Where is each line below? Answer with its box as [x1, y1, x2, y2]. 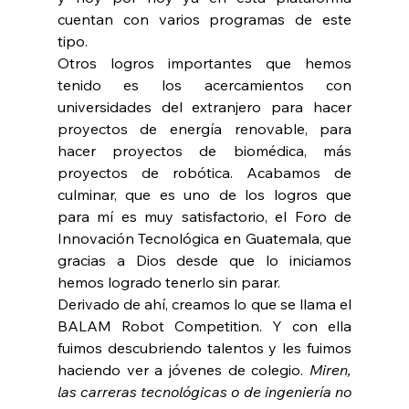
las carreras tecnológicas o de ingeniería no [57, 383, 352, 402]
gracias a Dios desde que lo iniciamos [57, 251, 352, 270]
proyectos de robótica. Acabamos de [57, 163, 352, 183]
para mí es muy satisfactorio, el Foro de [57, 207, 352, 226]
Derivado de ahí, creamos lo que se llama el [57, 295, 352, 314]
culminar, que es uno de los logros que [57, 185, 352, 204]
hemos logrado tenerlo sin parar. [57, 273, 280, 292]
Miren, [309, 361, 352, 380]
